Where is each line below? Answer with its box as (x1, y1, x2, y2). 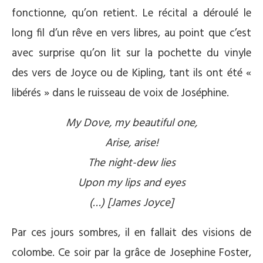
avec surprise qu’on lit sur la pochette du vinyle (12, 44, 251, 62)
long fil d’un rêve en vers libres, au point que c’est (12, 24, 251, 42)
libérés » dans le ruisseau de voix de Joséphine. (12, 84, 229, 102)
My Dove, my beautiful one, (66, 114, 197, 132)
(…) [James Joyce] (89, 194, 174, 212)
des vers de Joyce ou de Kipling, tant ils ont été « (12, 64, 251, 82)
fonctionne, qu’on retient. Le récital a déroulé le (12, 4, 251, 22)
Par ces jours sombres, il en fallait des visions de (12, 224, 251, 242)
